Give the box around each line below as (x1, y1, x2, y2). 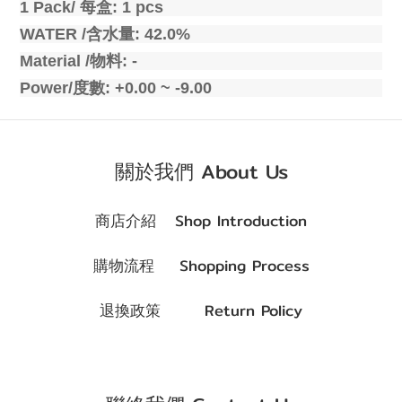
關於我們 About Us (114, 156, 288, 187)
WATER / (20, 25, 86, 43)
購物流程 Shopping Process (92, 254, 310, 277)
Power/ (20, 79, 73, 97)
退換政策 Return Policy (100, 299, 302, 322)
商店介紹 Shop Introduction (95, 209, 307, 232)
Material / (20, 52, 90, 70)
